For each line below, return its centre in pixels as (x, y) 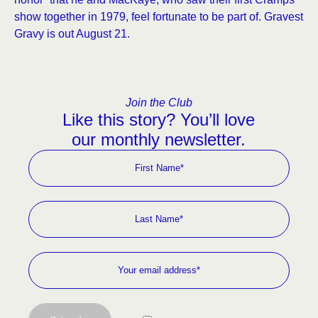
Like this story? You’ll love (159, 120)
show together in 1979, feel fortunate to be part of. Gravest (159, 17)
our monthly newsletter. (159, 139)
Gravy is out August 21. (72, 34)
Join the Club (159, 103)
